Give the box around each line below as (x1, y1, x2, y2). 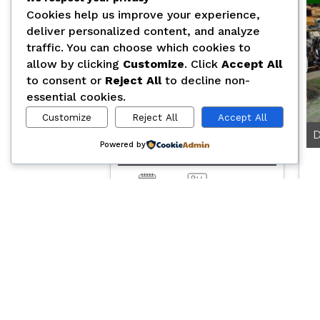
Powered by (99, 140, 146, 149)
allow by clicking (26, 57, 123, 71)
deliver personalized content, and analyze (26, 24, 260, 39)
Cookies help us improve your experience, (26, 8, 260, 22)
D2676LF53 (125, 144, 184, 161)
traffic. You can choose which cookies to (26, 41, 251, 55)
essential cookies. (26, 90, 126, 104)
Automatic (175, 200, 219, 211)
